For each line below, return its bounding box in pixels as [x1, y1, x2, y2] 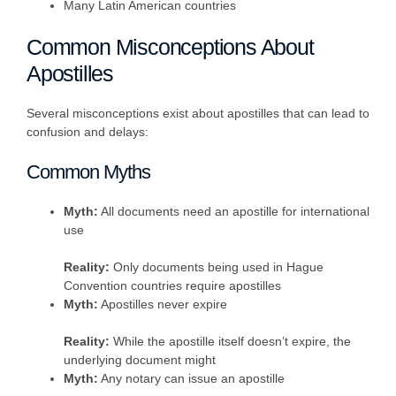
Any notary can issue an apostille [98, 371, 285, 386]
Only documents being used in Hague [110, 260, 324, 275]
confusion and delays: [27, 125, 148, 140]
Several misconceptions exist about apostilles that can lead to [27, 106, 369, 121]
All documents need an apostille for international [98, 204, 369, 219]
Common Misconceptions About [27, 34, 314, 60]
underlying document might [64, 353, 216, 368]
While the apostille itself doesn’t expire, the [110, 334, 351, 349]
